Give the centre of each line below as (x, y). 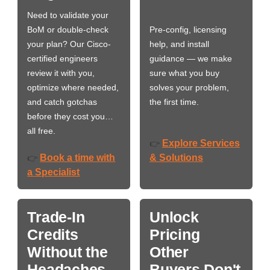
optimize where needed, (73, 87)
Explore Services (201, 143)
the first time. (174, 102)
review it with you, (61, 73)
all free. (42, 130)
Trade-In (56, 217)
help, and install (179, 44)
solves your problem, (189, 87)
